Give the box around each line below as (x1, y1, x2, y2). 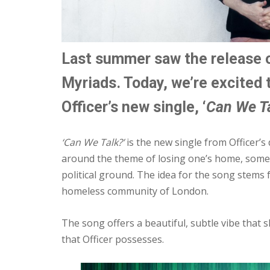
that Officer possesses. (61, 232, 164, 246)
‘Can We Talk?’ (61, 136, 127, 149)
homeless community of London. (61, 184, 209, 198)
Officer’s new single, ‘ (61, 98, 206, 116)
